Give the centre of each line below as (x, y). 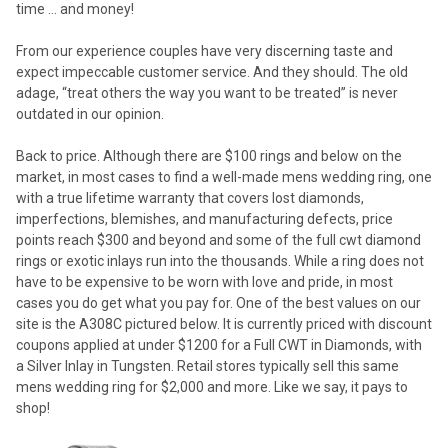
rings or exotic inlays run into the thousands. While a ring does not (220, 260)
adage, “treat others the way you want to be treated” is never (207, 92)
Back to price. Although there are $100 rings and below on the (209, 155)
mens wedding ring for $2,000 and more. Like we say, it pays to (212, 386)
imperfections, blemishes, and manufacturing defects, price (204, 218)
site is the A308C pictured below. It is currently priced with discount (224, 323)
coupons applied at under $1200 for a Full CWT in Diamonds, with (219, 344)
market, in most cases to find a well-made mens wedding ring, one (224, 176)
